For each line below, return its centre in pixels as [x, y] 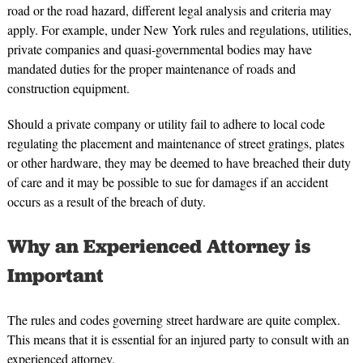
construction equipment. [68, 88]
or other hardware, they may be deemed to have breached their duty [179, 163]
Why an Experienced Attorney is [158, 246]
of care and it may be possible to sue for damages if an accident [167, 182]
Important [55, 275]
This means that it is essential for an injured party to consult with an [178, 340]
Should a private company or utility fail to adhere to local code [166, 124]
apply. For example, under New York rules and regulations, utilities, [179, 30]
